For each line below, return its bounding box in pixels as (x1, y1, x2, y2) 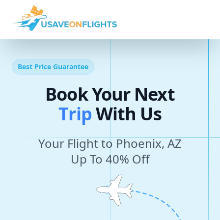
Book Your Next (45, 82, 175, 106)
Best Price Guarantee (18, 62, 88, 71)
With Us (95, 102, 162, 126)
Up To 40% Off (70, 151, 150, 167)
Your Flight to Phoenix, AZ (38, 135, 182, 151)
